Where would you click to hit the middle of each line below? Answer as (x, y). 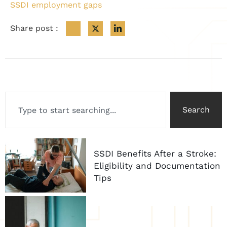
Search (196, 110)
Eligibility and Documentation (157, 165)
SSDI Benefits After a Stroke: (155, 153)
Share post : (34, 28)
